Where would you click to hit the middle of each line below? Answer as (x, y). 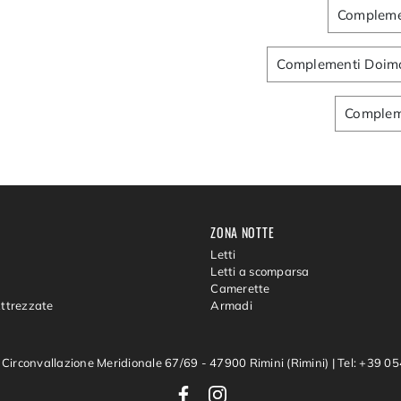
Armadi (231, 306)
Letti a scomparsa (260, 272)
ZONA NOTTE (243, 232)
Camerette (240, 289)
